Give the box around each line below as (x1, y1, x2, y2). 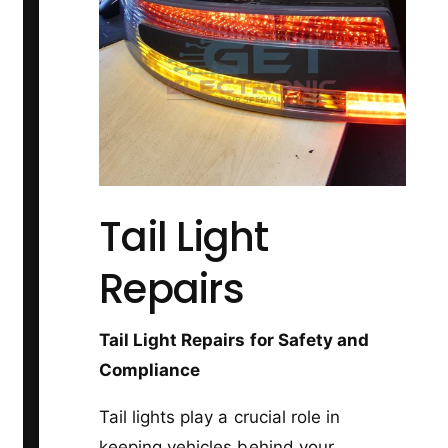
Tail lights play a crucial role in (99, 406, 340, 427)
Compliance (99, 359, 201, 380)
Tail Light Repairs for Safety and (99, 329, 369, 350)
